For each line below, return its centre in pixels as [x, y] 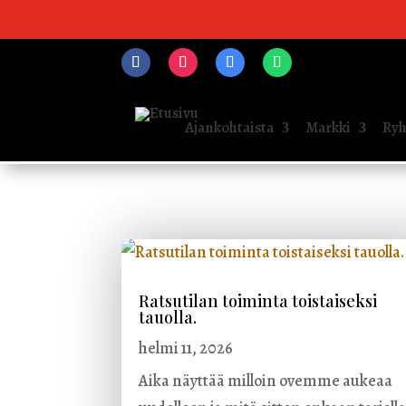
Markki [328, 127]
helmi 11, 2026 [186, 348]
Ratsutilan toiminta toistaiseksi [258, 301]
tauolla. [168, 318]
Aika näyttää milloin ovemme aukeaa [266, 381]
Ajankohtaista [229, 127]
